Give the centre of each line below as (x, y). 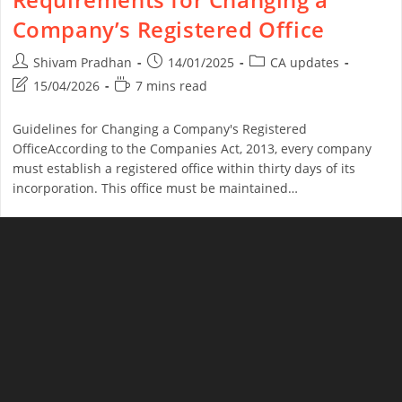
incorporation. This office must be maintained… (155, 188)
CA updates (304, 63)
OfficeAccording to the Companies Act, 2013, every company (192, 149)
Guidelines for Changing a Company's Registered (159, 129)
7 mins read (171, 86)
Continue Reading (56, 229)
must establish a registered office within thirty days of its (184, 169)
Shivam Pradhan (82, 63)
